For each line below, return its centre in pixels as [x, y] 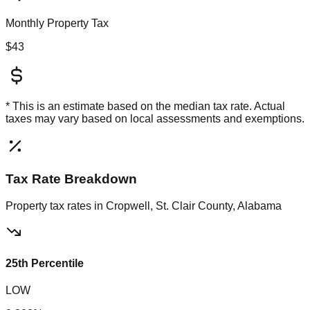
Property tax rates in [56, 206]
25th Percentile [45, 263]
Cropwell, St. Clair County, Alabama [194, 206]
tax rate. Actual [248, 107]
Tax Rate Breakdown [71, 179]
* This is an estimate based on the [90, 107]
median [192, 107]
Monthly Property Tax [57, 24]
